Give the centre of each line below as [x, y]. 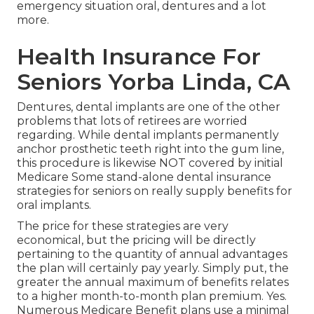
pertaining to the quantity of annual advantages [152, 254]
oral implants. [54, 205]
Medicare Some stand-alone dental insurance [144, 177]
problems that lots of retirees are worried [132, 121]
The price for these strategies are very [123, 226]
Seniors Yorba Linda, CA [153, 82]
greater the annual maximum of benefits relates [153, 282]
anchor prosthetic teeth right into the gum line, [150, 149]
